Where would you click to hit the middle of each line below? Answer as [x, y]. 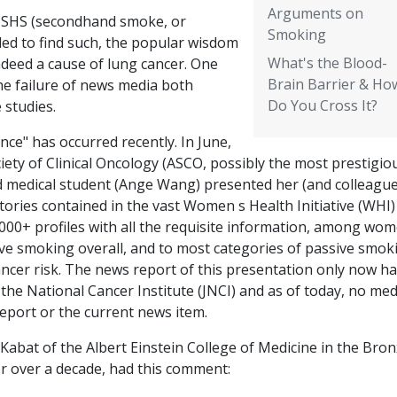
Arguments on [315, 14]
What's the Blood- [327, 63]
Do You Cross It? [322, 106]
